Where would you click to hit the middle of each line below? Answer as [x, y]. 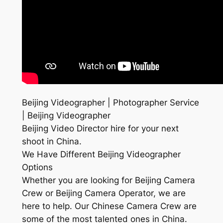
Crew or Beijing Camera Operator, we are [104, 193]
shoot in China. [52, 141]
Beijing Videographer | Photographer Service [110, 102]
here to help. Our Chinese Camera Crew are [109, 206]
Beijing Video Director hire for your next [100, 128]
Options [37, 167]
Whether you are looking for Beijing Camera [108, 180]
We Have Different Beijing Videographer [101, 154]
